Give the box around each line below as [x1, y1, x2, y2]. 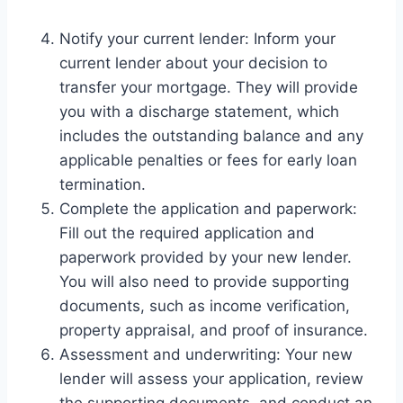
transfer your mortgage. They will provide [59, 77, 358, 96]
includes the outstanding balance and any [59, 126, 363, 145]
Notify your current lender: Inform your [59, 29, 336, 48]
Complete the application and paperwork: [59, 199, 357, 218]
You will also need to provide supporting [59, 272, 349, 291]
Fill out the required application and [59, 223, 315, 242]
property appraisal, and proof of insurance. [59, 320, 368, 339]
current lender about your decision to [59, 53, 327, 72]
